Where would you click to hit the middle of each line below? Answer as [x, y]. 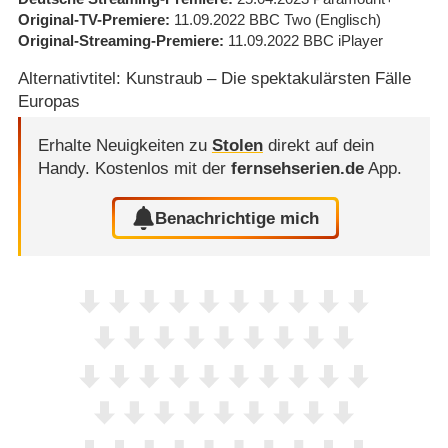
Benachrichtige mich [237, 218]
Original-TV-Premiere [91, 20]
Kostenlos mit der [162, 168]
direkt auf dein [318, 145]
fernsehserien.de [297, 168]
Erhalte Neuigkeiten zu [124, 145]
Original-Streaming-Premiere [118, 41]
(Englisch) [347, 20]
